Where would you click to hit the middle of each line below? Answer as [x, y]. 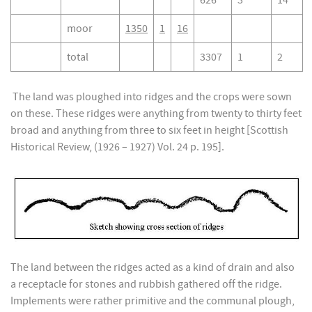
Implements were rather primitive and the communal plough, [153, 301]
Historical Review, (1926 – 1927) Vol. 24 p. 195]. [117, 147]
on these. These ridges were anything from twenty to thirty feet [156, 114]
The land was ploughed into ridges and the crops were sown [151, 97]
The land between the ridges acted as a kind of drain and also [153, 268]
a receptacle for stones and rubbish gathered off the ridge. [146, 284]
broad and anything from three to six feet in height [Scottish [149, 130]
